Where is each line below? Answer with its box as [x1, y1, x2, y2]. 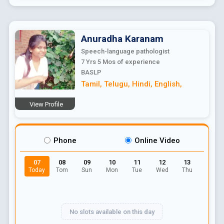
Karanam [124, 32, 163, 44]
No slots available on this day [69, 207, 154, 215]
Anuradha [80, 32, 122, 44]
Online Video [134, 135, 180, 145]
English [154, 79, 180, 88]
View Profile [29, 100, 63, 108]
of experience [115, 57, 160, 65]
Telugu [103, 79, 128, 88]
